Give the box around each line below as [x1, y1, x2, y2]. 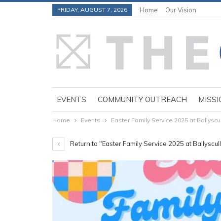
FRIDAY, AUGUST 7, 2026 [57, 6, 127, 13]
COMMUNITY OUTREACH [98, 95, 187, 104]
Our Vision [165, 6, 196, 14]
